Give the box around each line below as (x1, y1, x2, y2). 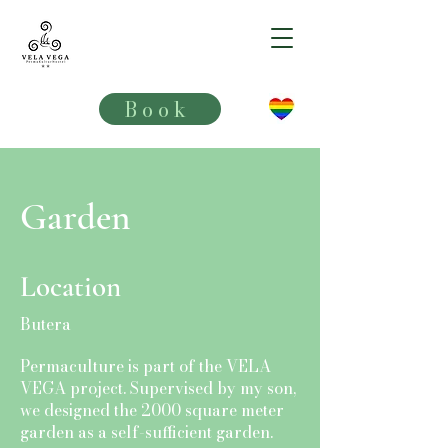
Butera (20, 312, 71, 336)
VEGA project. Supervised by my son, (20, 376, 296, 400)
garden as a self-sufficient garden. (20, 420, 273, 444)
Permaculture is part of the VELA (20, 354, 271, 378)
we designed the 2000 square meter (20, 398, 284, 422)
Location (20, 269, 121, 304)
